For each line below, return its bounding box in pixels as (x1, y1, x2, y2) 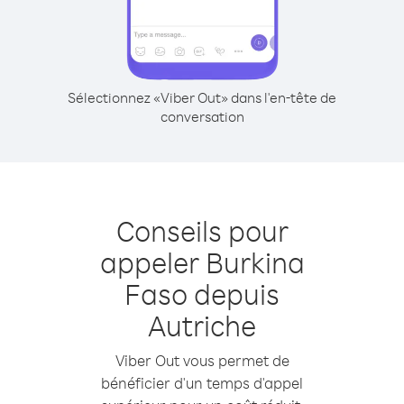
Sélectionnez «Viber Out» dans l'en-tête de (68, 88, 336, 106)
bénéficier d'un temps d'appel (101, 373, 303, 392)
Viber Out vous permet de (115, 351, 289, 370)
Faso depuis (124, 275, 280, 312)
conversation (160, 107, 244, 125)
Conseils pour (115, 212, 289, 249)
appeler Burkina (99, 243, 305, 280)
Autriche (148, 307, 256, 344)
